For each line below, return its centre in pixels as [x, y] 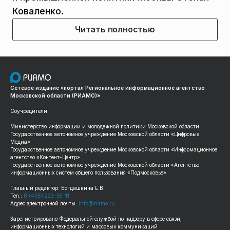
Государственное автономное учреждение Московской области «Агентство [105, 165]
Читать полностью [115, 29]
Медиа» [20, 141]
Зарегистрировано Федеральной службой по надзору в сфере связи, [96, 218]
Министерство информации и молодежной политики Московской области [105, 126]
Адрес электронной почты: [44, 203]
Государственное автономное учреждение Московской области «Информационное [114, 149]
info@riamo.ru [97, 203]
